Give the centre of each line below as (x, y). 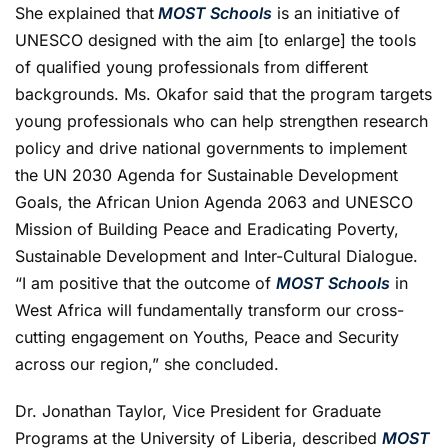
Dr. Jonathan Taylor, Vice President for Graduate (198, 410)
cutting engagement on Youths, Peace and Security (207, 336)
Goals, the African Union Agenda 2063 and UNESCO (214, 201)
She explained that (84, 12)
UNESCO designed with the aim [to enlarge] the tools (215, 39)
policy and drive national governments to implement (211, 147)
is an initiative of (336, 12)
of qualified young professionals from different (191, 66)
